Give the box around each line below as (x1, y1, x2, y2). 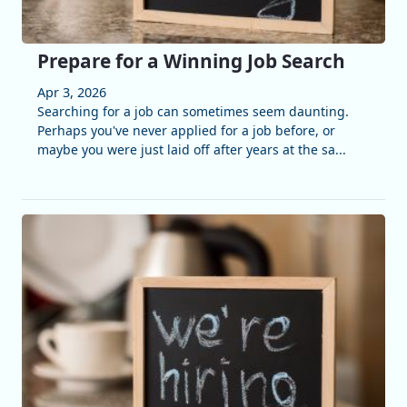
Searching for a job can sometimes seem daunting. (36, 103, 349, 121)
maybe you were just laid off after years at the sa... (36, 141, 346, 159)
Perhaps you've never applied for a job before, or (36, 122, 335, 140)
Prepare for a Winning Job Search (36, 48, 345, 74)
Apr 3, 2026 (36, 84, 106, 102)
